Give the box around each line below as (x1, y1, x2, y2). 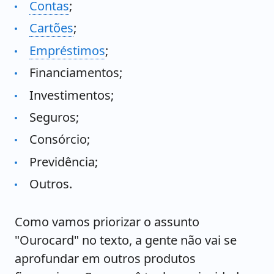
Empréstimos (29, 42, 105, 59)
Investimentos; (29, 86, 114, 103)
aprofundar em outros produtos (15, 250, 196, 267)
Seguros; (29, 108, 79, 125)
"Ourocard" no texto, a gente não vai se (15, 232, 237, 249)
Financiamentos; (29, 64, 122, 81)
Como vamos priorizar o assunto (15, 213, 199, 231)
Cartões (29, 20, 73, 37)
